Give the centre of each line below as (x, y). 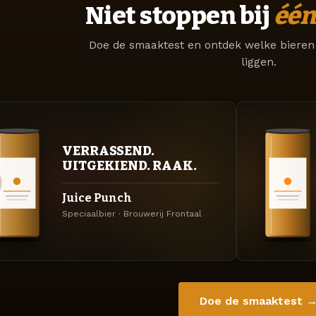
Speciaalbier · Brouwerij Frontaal (132, 213)
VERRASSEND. (108, 151)
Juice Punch (97, 198)
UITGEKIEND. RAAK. (129, 165)
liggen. (259, 62)
